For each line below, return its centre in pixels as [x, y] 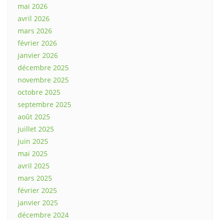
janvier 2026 [38, 55]
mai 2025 [33, 154]
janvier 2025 [38, 203]
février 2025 [37, 191]
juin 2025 [33, 141]
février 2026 [37, 43]
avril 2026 [34, 19]
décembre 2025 [43, 68]
